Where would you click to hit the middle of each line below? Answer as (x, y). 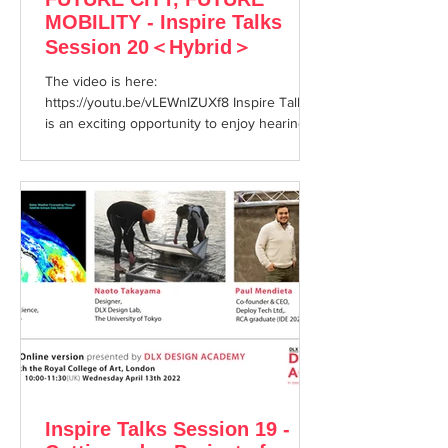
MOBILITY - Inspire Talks (163, 22)
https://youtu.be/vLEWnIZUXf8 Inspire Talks (178, 102)
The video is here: (101, 81)
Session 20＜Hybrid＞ (148, 47)
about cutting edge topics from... (144, 144)
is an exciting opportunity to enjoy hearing (175, 123)
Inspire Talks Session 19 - (167, 429)
